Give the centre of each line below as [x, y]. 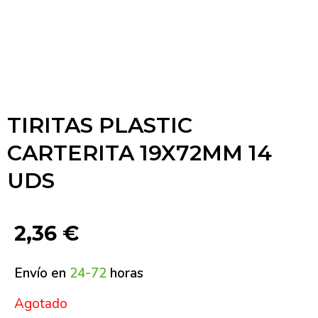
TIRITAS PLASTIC [100, 125]
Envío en [42, 273]
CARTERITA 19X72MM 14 [139, 153]
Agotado [41, 304]
